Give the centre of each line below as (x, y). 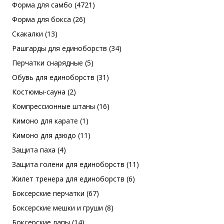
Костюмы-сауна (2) (44, 92)
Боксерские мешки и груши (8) (63, 208)
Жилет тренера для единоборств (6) (73, 179)
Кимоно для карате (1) (50, 121)
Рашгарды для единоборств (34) (67, 48)
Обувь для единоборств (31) (60, 77)
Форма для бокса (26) (49, 19)
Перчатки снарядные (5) (53, 63)
